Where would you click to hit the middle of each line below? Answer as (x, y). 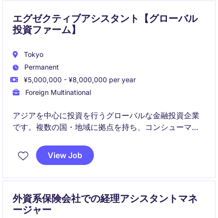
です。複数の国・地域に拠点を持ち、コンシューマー (106, 127)
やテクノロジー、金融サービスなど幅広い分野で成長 (106, 139)
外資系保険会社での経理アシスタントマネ (105, 199)
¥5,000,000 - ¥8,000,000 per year (79, 80)
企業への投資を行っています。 (67, 150)
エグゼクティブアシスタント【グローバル (105, 18)
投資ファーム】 (47, 30)
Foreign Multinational (57, 92)
